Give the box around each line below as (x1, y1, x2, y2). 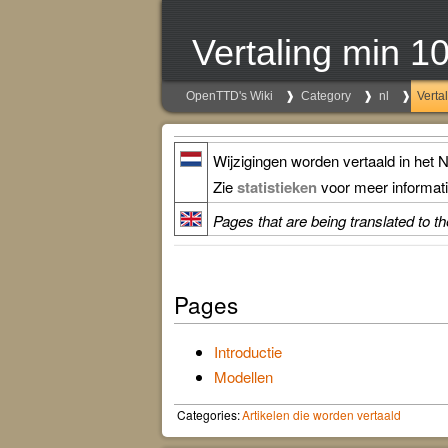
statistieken (237, 176, 317, 198)
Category (301, 89, 351, 103)
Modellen (214, 366, 273, 387)
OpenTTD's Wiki (186, 89, 273, 103)
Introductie (214, 341, 282, 362)
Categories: (177, 406, 240, 423)
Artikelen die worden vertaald (242, 406, 401, 423)
